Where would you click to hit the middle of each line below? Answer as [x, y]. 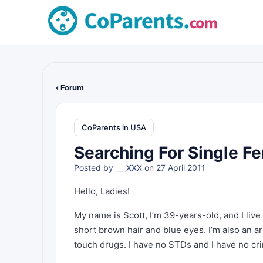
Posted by [95, 168]
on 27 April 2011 [174, 168]
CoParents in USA [114, 127]
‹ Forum [70, 87]
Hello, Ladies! [102, 191]
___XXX [129, 168]
